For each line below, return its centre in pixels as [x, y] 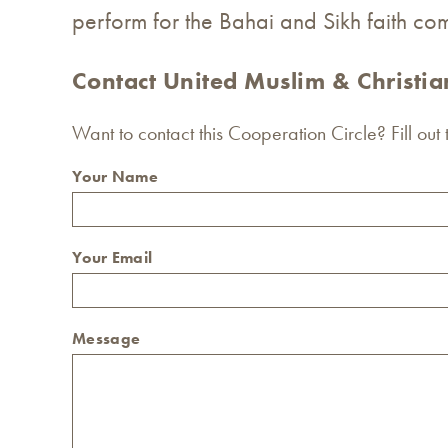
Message [106, 339]
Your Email [112, 258]
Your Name [115, 177]
